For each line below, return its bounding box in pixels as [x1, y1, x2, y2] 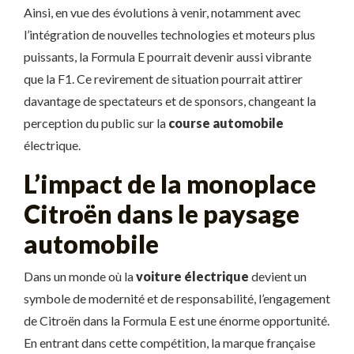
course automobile [168, 115, 284, 130]
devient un [249, 269, 307, 284]
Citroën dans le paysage [24, 198, 299, 229]
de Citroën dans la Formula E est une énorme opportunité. [24, 313, 330, 328]
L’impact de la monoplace [24, 168, 316, 199]
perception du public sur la [24, 115, 168, 130]
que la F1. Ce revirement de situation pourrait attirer [24, 71, 303, 86]
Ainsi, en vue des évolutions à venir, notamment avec [24, 5, 301, 20]
